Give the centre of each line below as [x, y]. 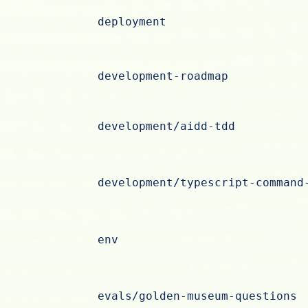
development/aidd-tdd [167, 126]
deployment [132, 22]
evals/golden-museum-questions [198, 296]
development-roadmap [163, 76]
